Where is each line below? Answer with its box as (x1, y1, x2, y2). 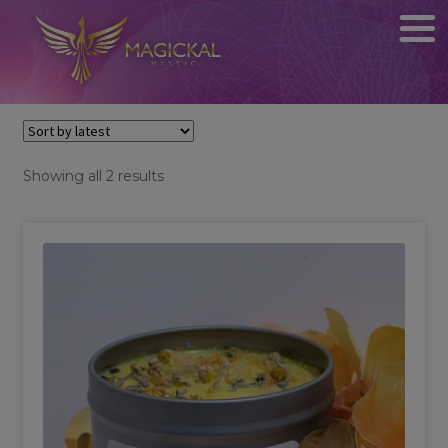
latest (162, 209, 202, 228)
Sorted (162, 165, 210, 184)
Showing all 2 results (22, 166, 164, 185)
